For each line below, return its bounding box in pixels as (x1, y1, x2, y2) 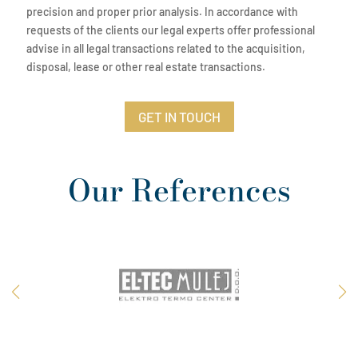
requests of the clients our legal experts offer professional (26, 23, 316, 37)
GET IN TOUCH (137, 109, 221, 125)
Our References (67, 167, 291, 214)
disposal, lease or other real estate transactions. (26, 60, 266, 74)
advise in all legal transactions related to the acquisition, (26, 42, 306, 55)
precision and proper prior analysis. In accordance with (26, 5, 299, 18)
